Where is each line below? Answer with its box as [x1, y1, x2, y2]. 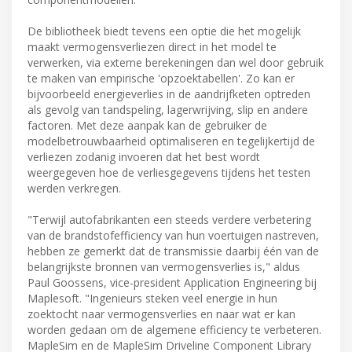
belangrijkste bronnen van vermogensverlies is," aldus [27, 258, 300, 274]
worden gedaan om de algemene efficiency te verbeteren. [27, 321, 321, 337]
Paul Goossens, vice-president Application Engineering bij [27, 274, 317, 290]
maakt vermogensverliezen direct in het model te [27, 38, 277, 54]
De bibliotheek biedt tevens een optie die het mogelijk [27, 23, 301, 38]
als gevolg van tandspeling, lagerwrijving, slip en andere [27, 101, 308, 117]
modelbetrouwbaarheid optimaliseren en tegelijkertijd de [27, 133, 315, 148]
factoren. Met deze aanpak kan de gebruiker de [27, 117, 267, 133]
